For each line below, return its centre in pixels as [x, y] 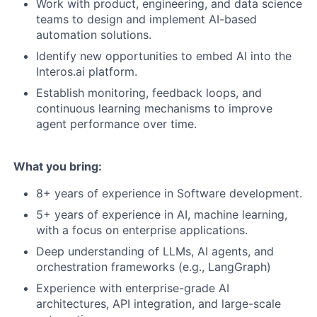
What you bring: [58, 166]
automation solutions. [94, 35]
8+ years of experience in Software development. [169, 193]
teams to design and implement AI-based [146, 19]
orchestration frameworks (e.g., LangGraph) [154, 267]
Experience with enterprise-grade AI [133, 288]
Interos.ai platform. [87, 71]
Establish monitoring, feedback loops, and [149, 93]
